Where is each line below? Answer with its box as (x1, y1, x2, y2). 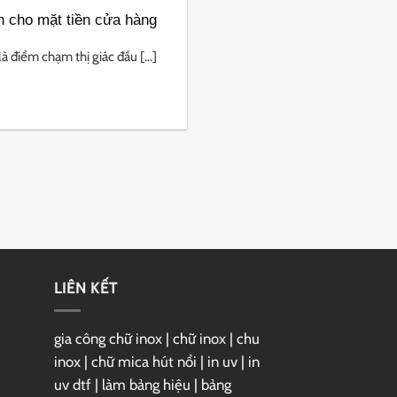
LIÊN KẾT (54, 278, 118, 297)
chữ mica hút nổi (91, 352, 197, 370)
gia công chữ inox (54, 329, 162, 347)
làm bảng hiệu (102, 375, 191, 393)
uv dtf (54, 375, 91, 393)
